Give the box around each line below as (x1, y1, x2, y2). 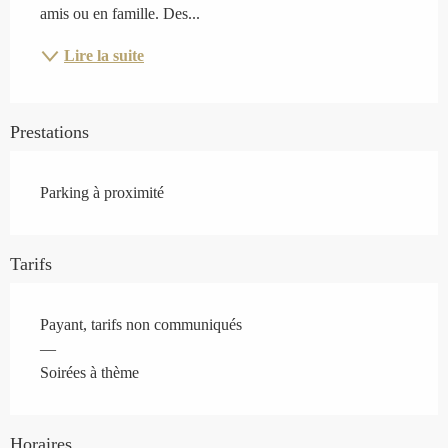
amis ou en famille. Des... (40, 5, 200, 23)
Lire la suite (64, 47, 144, 65)
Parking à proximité (40, 184, 164, 202)
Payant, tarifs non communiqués (40, 316, 242, 334)
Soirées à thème (40, 364, 139, 382)
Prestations (10, 122, 89, 143)
